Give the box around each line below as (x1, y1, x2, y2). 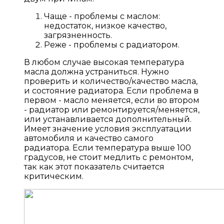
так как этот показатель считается (24, 162, 164, 172)
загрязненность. (44, 30, 112, 40)
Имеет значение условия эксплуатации (24, 124, 191, 134)
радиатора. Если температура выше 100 (24, 143, 191, 153)
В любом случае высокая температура (24, 57, 184, 67)
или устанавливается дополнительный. (24, 114, 191, 124)
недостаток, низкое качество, (44, 21, 166, 31)
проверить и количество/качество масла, (24, 76, 197, 86)
